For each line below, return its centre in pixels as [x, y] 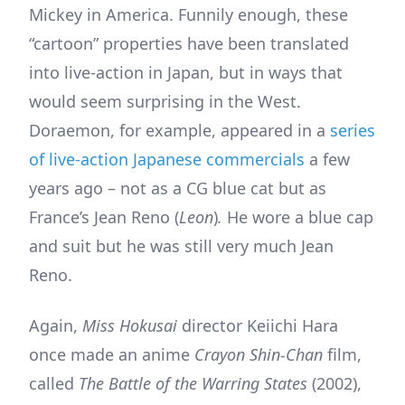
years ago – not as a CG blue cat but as [178, 188]
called [54, 383]
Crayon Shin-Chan [261, 354]
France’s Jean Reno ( [104, 217]
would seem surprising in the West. [165, 101]
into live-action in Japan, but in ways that [186, 72]
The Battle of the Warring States [195, 383]
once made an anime [112, 354]
